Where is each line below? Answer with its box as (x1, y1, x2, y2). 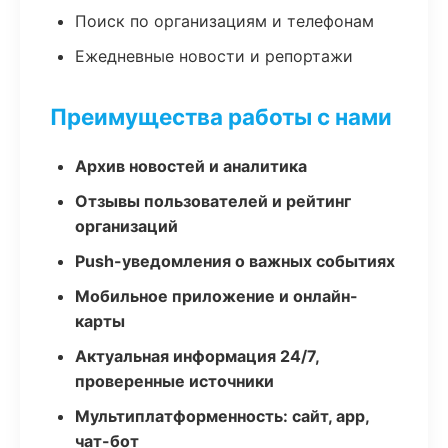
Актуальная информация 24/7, (75, 346, 319, 366)
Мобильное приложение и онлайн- (75, 286, 358, 306)
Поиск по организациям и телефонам (75, 11, 374, 31)
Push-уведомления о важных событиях (75, 251, 395, 271)
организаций (75, 216, 178, 236)
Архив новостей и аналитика (75, 156, 307, 176)
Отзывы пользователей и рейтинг (75, 191, 351, 211)
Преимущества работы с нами (50, 103, 392, 130)
